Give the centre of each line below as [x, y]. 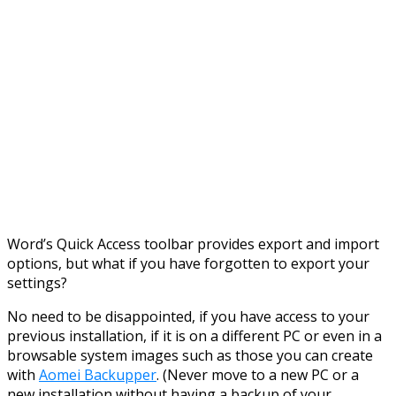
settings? [37, 282]
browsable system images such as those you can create [190, 355]
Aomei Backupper [98, 374]
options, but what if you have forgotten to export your [188, 263]
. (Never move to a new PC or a [258, 374]
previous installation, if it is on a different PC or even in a [194, 335]
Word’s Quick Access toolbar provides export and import [193, 244]
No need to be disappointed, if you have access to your [188, 316]
